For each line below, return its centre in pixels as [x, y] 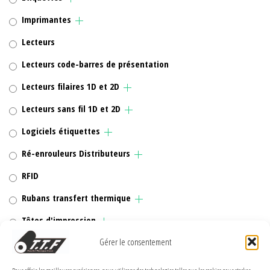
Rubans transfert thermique [76, 197]
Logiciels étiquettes [61, 130]
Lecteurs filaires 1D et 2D [71, 86]
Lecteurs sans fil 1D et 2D [71, 108]
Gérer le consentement [135, 242]
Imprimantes [46, 19]
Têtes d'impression [59, 220]
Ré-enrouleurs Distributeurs [76, 153]
